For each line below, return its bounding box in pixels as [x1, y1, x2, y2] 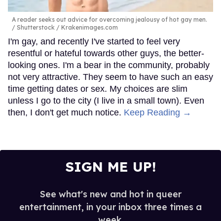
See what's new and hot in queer [39, 188, 182, 200]
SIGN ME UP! [65, 157, 156, 175]
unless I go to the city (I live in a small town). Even [8, 95, 204, 106]
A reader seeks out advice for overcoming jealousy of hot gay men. [12, 15, 207, 23]
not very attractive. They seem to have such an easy [8, 72, 213, 82]
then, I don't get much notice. [8, 107, 124, 117]
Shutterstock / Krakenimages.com [15, 23, 118, 31]
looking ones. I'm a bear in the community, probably [8, 60, 210, 70]
